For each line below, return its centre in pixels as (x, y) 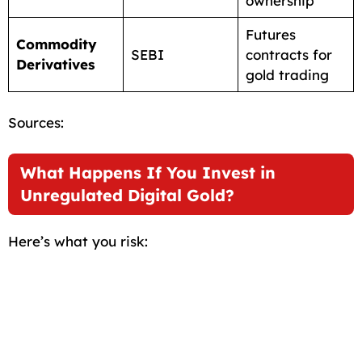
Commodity (56, 44)
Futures (270, 34)
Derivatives (55, 64)
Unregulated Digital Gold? (127, 195)
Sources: (36, 123)
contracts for (288, 54)
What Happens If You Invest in (148, 172)
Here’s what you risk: (78, 241)
